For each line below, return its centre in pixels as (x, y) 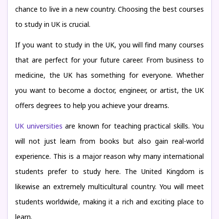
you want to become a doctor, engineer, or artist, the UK (109, 90)
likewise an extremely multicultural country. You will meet (109, 186)
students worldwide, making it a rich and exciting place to (109, 202)
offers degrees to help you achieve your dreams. (92, 105)
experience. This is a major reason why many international (109, 156)
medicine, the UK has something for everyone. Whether (109, 75)
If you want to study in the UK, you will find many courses (109, 45)
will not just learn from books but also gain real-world (109, 141)
